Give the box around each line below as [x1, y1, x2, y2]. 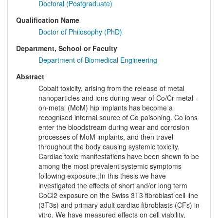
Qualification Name [16, 15, 79, 25]
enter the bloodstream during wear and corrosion [38, 122, 189, 132]
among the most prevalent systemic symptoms [38, 161, 182, 171]
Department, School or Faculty [16, 43, 117, 54]
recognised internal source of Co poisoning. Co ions [38, 112, 198, 123]
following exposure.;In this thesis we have [38, 171, 166, 181]
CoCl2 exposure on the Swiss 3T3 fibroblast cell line [38, 190, 198, 200]
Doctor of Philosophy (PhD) [38, 27, 122, 37]
